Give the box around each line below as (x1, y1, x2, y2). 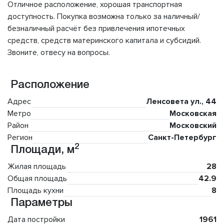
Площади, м (7, 145, 74, 155)
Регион (7, 132, 32, 143)
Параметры (7, 198, 72, 208)
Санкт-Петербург (148, 132, 216, 143)
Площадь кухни (7, 185, 63, 196)
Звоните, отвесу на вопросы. (7, 47, 110, 58)
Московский (169, 120, 216, 131)
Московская (169, 108, 216, 119)
